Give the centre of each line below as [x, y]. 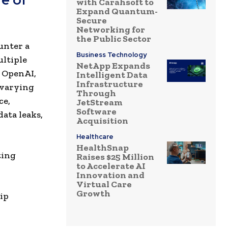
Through [96, 93]
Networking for [111, 30]
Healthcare [95, 137]
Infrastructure [110, 84]
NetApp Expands [113, 66]
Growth [93, 194]
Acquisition [102, 121]
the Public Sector [114, 39]
